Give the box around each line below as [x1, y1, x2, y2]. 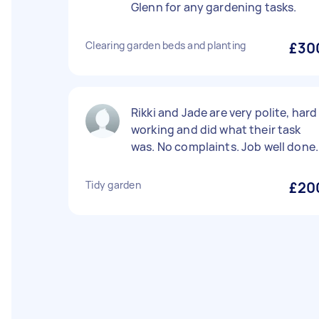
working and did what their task [131, 122, 301, 137]
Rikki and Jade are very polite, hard [131, 105, 318, 120]
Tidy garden [85, 178, 141, 192]
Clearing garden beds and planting [85, 38, 246, 52]
